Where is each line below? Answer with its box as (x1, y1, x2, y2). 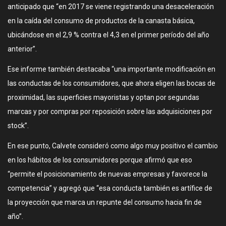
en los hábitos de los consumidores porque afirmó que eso (8, 156, 192, 164)
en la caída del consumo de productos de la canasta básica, (8, 17, 195, 25)
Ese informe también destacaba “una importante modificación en (8, 65, 215, 73)
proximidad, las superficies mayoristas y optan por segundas (8, 93, 199, 101)
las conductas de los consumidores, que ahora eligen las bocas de (8, 79, 215, 87)
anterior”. (8, 45, 37, 53)
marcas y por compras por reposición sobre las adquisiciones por (8, 107, 212, 116)
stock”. (8, 122, 32, 130)
